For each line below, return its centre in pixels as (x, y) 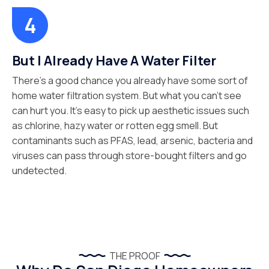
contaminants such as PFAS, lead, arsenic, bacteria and (132, 141)
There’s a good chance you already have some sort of (130, 80)
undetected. (39, 171)
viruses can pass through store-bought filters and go (129, 156)
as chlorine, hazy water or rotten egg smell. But (115, 125)
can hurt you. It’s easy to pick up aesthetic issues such (131, 110)
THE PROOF (134, 256)
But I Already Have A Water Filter (114, 61)
